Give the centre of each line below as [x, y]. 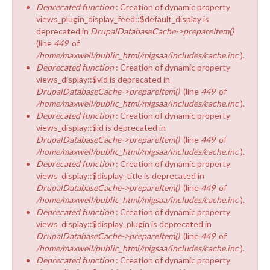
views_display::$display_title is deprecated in [120, 175]
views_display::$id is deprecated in [101, 127]
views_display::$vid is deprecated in [103, 79]
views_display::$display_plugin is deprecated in [124, 224]
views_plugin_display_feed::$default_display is [123, 19]
